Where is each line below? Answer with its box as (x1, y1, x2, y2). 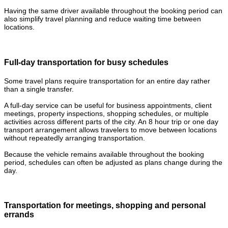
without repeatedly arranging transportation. (4, 133, 145, 142)
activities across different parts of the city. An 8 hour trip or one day (4, 117, 218, 126)
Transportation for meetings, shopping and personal (4, 201, 206, 210)
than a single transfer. (4, 84, 74, 93)
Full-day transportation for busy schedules (4, 58, 168, 67)
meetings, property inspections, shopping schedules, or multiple (4, 109, 209, 118)
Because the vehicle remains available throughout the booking (4, 150, 204, 158)
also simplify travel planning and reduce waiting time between (4, 15, 201, 23)
